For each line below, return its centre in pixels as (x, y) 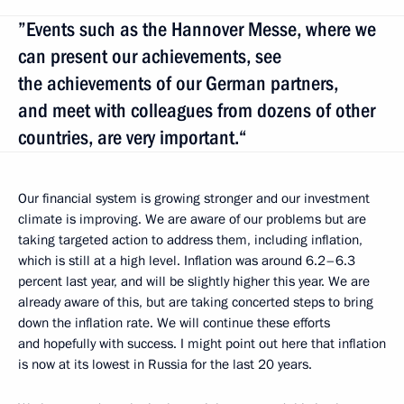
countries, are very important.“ (133, 137)
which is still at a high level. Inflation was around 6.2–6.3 (187, 260)
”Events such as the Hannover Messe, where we (197, 29)
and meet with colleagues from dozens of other (197, 110)
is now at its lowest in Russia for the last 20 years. (165, 364)
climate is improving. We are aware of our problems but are (192, 219)
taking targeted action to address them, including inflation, (190, 239)
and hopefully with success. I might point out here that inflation (202, 343)
